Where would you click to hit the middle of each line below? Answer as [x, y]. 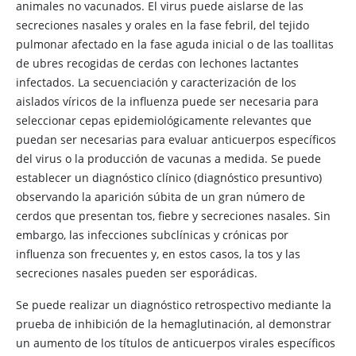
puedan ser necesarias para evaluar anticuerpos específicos [176, 139]
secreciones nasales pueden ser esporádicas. [137, 273]
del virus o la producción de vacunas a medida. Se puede [168, 159]
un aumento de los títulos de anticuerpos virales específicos [176, 343]
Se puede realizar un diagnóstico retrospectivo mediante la [174, 305]
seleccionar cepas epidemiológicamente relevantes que [164, 120]
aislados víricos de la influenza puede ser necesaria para [167, 101]
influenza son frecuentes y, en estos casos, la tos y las [158, 254]
